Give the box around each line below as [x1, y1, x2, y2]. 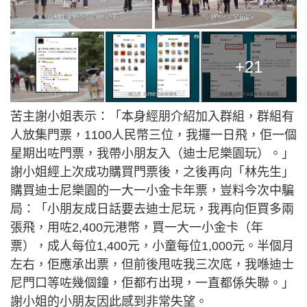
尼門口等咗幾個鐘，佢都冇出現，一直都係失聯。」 [10, 276, 294, 291]
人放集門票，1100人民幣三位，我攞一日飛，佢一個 [10, 128, 297, 143]
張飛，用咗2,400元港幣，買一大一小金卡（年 [10, 221, 263, 235]
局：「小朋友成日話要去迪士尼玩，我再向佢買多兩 [10, 202, 294, 217]
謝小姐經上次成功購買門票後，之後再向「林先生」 [10, 165, 294, 180]
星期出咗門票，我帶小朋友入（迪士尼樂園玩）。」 [10, 147, 294, 161]
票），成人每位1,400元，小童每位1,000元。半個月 [10, 239, 294, 254]
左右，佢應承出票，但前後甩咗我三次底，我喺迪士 [10, 258, 294, 272]
